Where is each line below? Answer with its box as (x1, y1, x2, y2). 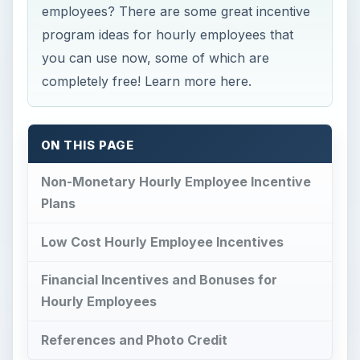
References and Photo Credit (40, 332, 227, 349)
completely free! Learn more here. (42, 72, 252, 89)
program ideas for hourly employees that (42, 26, 294, 43)
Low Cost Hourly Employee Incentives (40, 233, 284, 250)
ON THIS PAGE (40, 138, 135, 153)
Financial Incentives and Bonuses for (40, 272, 277, 288)
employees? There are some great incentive (42, 2, 311, 19)
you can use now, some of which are (42, 49, 270, 66)
